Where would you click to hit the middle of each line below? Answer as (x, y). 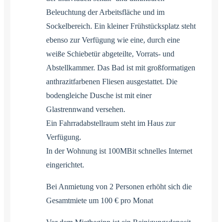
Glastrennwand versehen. (86, 109)
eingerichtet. (65, 165)
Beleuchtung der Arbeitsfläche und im (105, 12)
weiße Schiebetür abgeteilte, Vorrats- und (110, 54)
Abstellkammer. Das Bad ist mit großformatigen (121, 67)
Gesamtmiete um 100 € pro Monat (100, 200)
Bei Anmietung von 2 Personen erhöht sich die (119, 186)
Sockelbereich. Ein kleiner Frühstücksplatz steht (121, 26)
